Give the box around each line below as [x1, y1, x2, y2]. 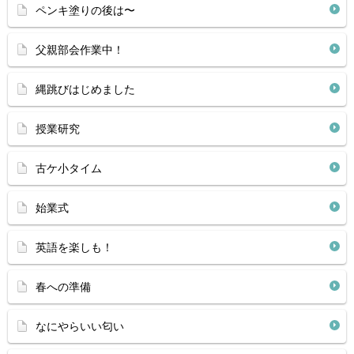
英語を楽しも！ [36, 241, 113, 254]
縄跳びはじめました [36, 83, 135, 96]
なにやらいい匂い [36, 320, 124, 333]
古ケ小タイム [36, 162, 102, 175]
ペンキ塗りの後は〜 [36, 4, 135, 17]
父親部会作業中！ [36, 43, 124, 56]
